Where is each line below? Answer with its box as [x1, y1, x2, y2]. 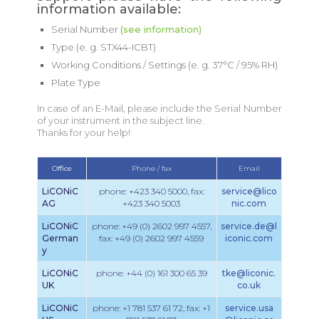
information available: [36, 1, 181, 17]
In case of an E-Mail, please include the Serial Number [36, 103, 282, 114]
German [42, 233, 79, 244]
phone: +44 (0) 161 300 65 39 [95, 268, 207, 278]
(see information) [120, 23, 202, 35]
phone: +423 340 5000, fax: [98, 186, 204, 197]
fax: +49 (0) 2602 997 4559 [99, 233, 204, 244]
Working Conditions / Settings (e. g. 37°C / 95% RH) [211, 59, 278, 70]
